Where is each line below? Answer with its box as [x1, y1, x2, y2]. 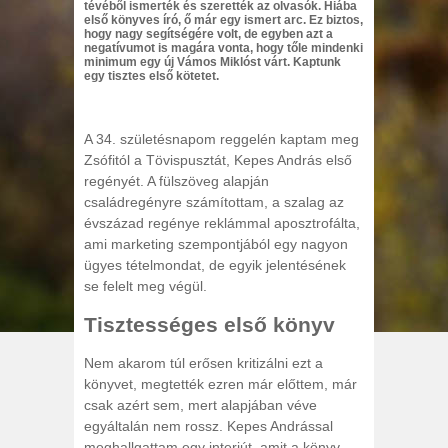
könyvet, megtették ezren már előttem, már [84, 375, 357, 392]
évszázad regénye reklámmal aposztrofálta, [84, 214, 360, 231]
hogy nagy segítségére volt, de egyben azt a [84, 26, 333, 41]
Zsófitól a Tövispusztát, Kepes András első [84, 151, 352, 168]
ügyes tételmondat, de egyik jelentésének [84, 256, 346, 273]
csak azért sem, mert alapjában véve [84, 396, 317, 413]
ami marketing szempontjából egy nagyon [84, 235, 348, 252]
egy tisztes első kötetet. [84, 68, 219, 83]
